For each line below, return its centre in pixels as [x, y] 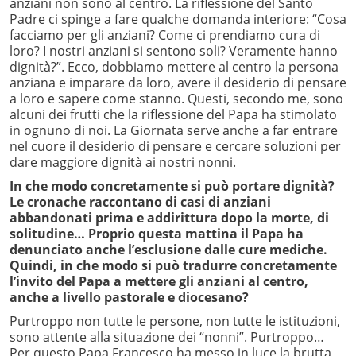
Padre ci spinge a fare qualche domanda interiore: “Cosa [178, 19]
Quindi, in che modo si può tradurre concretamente [173, 266]
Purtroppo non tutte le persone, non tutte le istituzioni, [175, 321]
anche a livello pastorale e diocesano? [129, 298]
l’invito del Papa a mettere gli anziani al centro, [159, 282]
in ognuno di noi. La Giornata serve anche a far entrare [174, 131]
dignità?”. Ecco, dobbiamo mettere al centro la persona [174, 67]
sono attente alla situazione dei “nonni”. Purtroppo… [167, 337]
